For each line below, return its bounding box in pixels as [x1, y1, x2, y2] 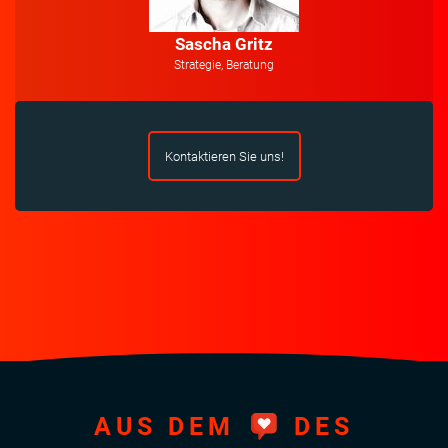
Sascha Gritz [175, 34, 273, 55]
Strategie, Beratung [174, 58, 274, 73]
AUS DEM [93, 411, 246, 441]
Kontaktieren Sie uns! [164, 148, 284, 164]
